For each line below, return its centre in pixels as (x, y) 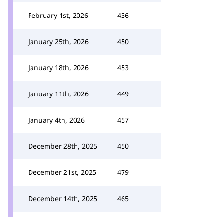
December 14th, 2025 (63, 198)
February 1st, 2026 (58, 15)
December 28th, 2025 (63, 146)
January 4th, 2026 (56, 120)
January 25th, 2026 (58, 41)
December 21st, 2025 (62, 172)
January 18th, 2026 (58, 68)
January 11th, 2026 (58, 94)
